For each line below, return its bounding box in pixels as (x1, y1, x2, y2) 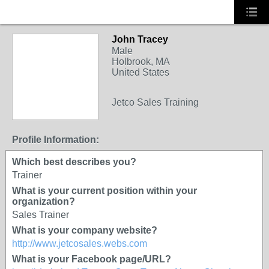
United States (112, 67, 169, 77)
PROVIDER (36, 48, 74, 56)
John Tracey (112, 34, 168, 44)
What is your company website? (12, 225, 157, 235)
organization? (12, 196, 75, 207)
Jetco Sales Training (112, 97, 199, 107)
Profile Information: (12, 134, 99, 145)
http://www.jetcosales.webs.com (12, 238, 147, 249)
